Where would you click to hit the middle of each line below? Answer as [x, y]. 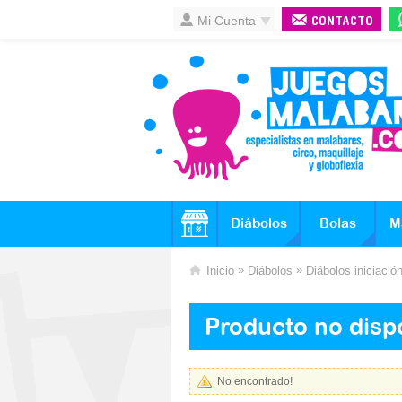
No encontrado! [255, 381]
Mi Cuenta [227, 21]
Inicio [220, 271]
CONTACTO [342, 22]
